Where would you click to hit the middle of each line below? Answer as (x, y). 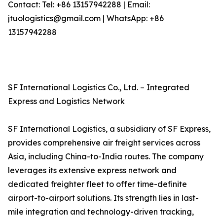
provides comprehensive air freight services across (104, 143)
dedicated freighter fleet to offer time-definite (97, 184)
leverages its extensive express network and (92, 170)
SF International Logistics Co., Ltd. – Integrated (99, 88)
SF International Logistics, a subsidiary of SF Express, (109, 129)
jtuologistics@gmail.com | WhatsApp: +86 (86, 18)
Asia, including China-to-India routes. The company (106, 157)
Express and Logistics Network (66, 101)
